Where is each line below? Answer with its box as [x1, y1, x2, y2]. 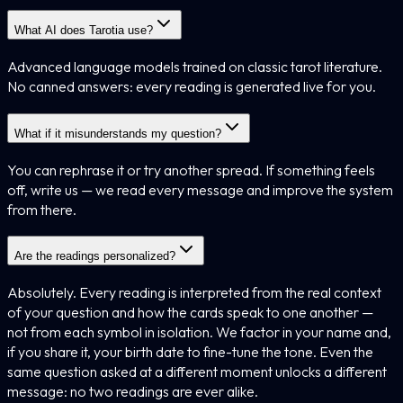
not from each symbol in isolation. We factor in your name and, [7, 322, 391, 341]
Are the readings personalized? [14, 249, 175, 264]
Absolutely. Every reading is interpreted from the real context [7, 282, 381, 301]
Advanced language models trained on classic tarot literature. [7, 58, 382, 76]
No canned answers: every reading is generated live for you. [7, 77, 376, 96]
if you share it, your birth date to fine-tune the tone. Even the [7, 342, 373, 361]
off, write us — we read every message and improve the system [7, 180, 393, 199]
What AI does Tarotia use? [14, 23, 153, 38]
